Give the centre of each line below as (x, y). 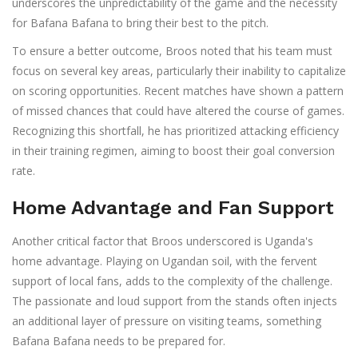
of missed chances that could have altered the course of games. (178, 111)
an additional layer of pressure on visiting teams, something (167, 321)
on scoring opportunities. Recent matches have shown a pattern (178, 91)
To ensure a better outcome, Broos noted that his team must (172, 51)
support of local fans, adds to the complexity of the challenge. (172, 281)
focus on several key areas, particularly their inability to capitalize (179, 71)
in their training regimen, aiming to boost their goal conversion (173, 151)
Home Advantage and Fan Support (173, 208)
